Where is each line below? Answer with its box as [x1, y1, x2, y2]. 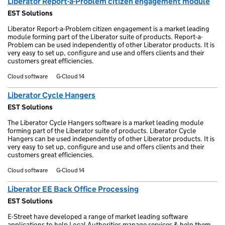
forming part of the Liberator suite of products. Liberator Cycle [8, 126, 196, 135]
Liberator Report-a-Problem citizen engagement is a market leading [8, 24, 209, 33]
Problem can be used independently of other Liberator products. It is [8, 40, 214, 49]
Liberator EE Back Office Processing [8, 184, 139, 194]
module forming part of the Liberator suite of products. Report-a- [8, 32, 203, 41]
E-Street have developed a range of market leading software [8, 212, 188, 221]
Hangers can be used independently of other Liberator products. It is [8, 134, 214, 143]
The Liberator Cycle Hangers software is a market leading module [8, 118, 203, 127]
